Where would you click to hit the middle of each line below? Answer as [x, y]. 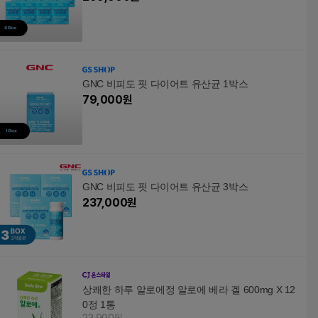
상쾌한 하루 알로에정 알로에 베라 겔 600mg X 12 [189, 290]
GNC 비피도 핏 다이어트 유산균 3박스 [165, 187]
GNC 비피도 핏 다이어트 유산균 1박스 [165, 84]
